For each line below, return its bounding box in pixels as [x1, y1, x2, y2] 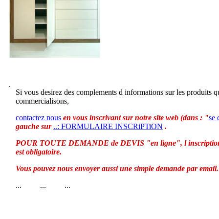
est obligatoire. [16, 148, 62, 156]
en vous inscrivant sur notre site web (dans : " [63, 113, 209, 122]
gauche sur [16, 122, 53, 131]
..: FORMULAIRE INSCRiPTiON [53, 122, 163, 131]
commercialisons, [16, 97, 69, 105]
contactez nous [16, 113, 61, 122]
